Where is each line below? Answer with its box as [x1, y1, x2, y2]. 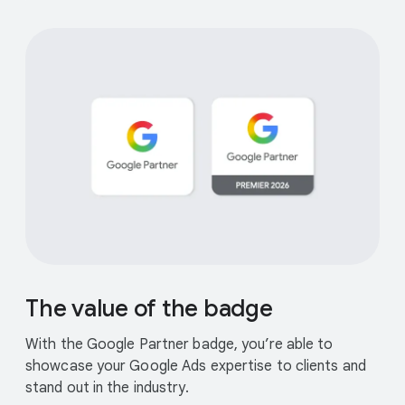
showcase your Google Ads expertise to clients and [25, 356, 366, 375]
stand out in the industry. [25, 378, 189, 397]
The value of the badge [25, 293, 273, 323]
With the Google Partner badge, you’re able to [25, 334, 334, 353]
